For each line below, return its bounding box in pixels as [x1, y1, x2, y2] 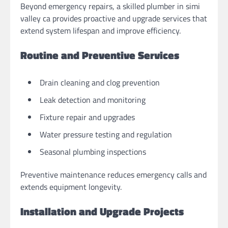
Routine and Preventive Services [20, 46, 179, 63]
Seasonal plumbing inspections [40, 145, 146, 158]
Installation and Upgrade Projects [20, 203, 184, 219]
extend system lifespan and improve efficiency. [20, 24, 181, 37]
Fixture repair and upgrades [40, 110, 135, 123]
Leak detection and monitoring [40, 93, 146, 106]
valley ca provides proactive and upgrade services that [20, 12, 207, 25]
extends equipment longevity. [20, 180, 122, 193]
